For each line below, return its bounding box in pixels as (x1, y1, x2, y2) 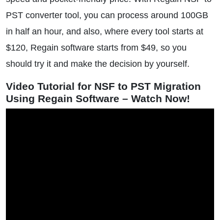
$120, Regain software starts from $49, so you (6, 43, 187, 53)
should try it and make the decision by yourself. (6, 59, 190, 69)
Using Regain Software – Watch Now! (6, 93, 190, 104)
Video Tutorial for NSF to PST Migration (6, 81, 201, 92)
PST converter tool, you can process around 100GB (6, 10, 208, 20)
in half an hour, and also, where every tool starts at (6, 27, 203, 36)
